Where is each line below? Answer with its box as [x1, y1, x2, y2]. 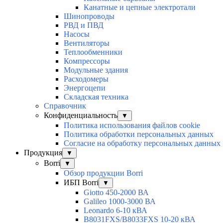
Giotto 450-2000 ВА [84, 188, 149, 197]
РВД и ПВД [64, 21, 104, 30]
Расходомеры [64, 75, 109, 84]
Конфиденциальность [44, 111, 117, 120]
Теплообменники [64, 48, 122, 57]
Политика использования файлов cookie [64, 121, 200, 130]
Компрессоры [64, 57, 110, 66]
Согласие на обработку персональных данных [64, 139, 221, 148]
